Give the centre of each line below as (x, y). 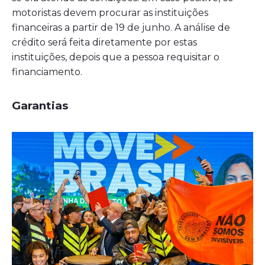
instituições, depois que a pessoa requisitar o (116, 57)
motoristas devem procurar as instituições (110, 12)
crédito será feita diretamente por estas (104, 42)
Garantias (40, 105)
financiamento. (47, 72)
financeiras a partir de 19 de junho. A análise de (121, 27)
